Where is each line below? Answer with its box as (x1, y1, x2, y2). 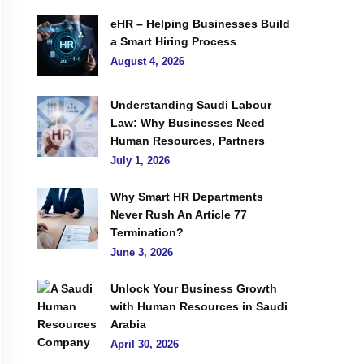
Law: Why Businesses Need (110, 116, 265, 129)
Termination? (110, 226, 184, 239)
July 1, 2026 (110, 154, 170, 167)
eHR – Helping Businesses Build (110, 17, 290, 30)
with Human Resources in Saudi (110, 300, 288, 313)
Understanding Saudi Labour (110, 98, 271, 111)
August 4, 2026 (110, 55, 184, 67)
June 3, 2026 (110, 246, 173, 258)
